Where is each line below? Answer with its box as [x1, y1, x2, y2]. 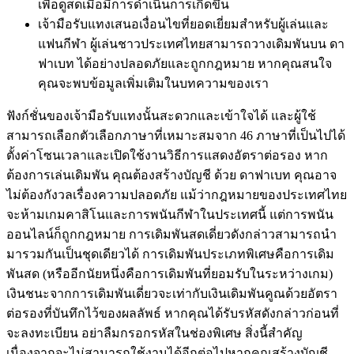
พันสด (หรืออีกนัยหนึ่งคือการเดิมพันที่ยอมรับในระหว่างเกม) [6, 266, 333, 281]
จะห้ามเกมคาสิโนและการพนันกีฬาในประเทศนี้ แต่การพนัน [6, 207, 333, 221]
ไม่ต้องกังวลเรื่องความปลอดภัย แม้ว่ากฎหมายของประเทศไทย [6, 187, 347, 201]
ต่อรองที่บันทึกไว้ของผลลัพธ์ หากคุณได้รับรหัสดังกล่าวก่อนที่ [6, 306, 339, 320]
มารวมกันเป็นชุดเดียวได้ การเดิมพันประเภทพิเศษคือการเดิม [6, 247, 334, 261]
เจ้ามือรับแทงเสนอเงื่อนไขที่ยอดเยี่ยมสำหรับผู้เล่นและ [38, 17, 329, 31]
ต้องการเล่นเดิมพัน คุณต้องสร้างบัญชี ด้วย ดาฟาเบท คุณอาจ [6, 168, 337, 182]
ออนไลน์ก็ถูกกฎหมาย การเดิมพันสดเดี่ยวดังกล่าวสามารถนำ [6, 227, 337, 241]
